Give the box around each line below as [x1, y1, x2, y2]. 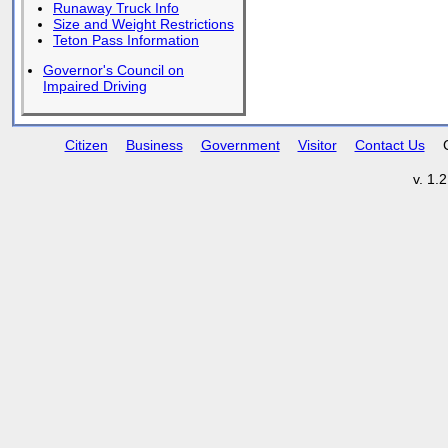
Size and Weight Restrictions [53, 16, 234, 32]
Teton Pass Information [53, 32, 199, 48]
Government [200, 137, 280, 153]
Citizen [64, 137, 108, 153]
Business [125, 137, 183, 153]
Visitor [297, 137, 337, 153]
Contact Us [354, 137, 425, 153]
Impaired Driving [43, 78, 147, 94]
